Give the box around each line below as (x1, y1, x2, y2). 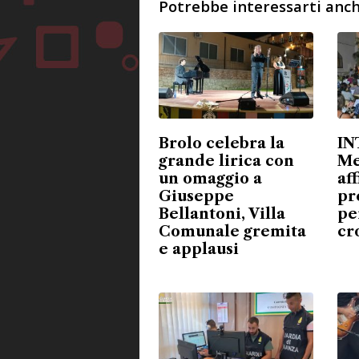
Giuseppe (159, 188, 234, 206)
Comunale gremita (159, 223, 306, 241)
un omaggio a (159, 170, 262, 188)
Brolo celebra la (159, 135, 284, 153)
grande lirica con (159, 152, 294, 171)
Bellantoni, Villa (159, 205, 285, 224)
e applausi (159, 240, 239, 259)
